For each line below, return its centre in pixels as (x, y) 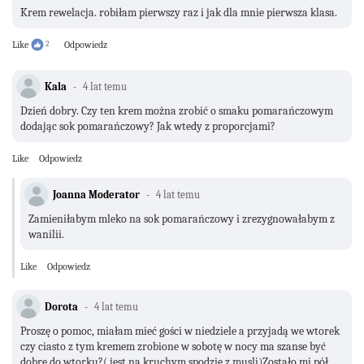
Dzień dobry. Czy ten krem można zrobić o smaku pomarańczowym (177, 110)
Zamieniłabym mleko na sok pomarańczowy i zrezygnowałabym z (182, 219)
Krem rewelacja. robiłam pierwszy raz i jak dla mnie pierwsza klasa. (179, 12)
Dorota (61, 306)
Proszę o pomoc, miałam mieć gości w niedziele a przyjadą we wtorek (180, 331)
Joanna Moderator (96, 194)
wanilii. (46, 234)
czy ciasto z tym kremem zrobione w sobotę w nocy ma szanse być (173, 346)
